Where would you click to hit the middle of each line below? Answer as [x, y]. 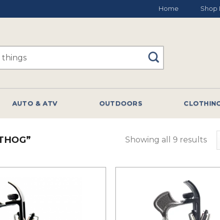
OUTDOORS [121, 103]
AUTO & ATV [35, 103]
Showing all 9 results [166, 139]
